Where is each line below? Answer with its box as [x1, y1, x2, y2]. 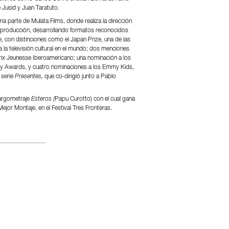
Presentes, [14, 73, 44, 80]
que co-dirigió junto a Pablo [44, 73, 116, 80]
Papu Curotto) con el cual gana [54, 96, 135, 102]
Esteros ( [31, 96, 55, 102]
